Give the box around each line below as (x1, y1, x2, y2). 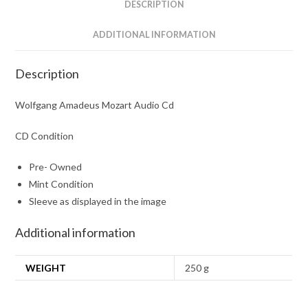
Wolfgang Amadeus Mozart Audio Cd (15, 98, 175, 111)
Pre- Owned (29, 160, 82, 173)
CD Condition (15, 129, 74, 142)
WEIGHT (25, 261, 67, 274)
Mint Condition (29, 177, 94, 190)
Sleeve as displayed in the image (29, 195, 167, 207)
